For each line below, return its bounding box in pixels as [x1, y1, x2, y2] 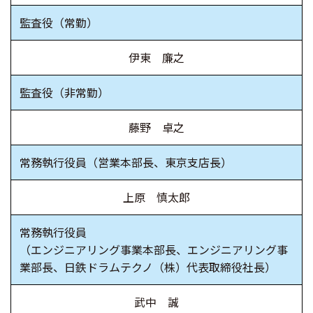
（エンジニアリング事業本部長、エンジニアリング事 [20, 241, 288, 259]
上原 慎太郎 [123, 189, 190, 206]
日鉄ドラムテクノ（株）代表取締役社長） [64, 259, 276, 276]
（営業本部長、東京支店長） [87, 154, 232, 171]
